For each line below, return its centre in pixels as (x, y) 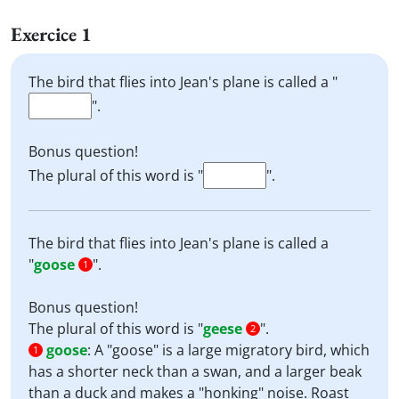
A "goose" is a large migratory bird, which (232, 350)
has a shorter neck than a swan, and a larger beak (195, 371)
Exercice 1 (51, 34)
